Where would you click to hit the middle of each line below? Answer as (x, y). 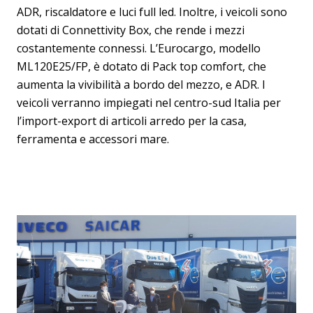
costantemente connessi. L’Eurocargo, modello (139, 48)
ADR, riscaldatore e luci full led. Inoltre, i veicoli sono (152, 12)
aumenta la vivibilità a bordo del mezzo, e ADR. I (141, 85)
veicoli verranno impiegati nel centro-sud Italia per (149, 103)
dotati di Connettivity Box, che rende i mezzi (131, 30)
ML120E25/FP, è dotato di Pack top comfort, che (141, 66)
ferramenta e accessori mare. (93, 139)
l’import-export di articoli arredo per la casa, (132, 121)
